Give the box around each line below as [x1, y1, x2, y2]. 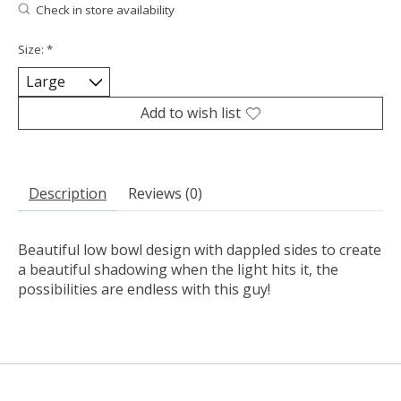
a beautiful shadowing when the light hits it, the [18, 260, 338, 280]
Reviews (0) [128, 183, 202, 204]
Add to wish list [141, 103, 241, 124]
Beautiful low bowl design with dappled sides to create [18, 240, 381, 260]
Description [29, 183, 107, 204]
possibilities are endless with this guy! [18, 279, 270, 300]
